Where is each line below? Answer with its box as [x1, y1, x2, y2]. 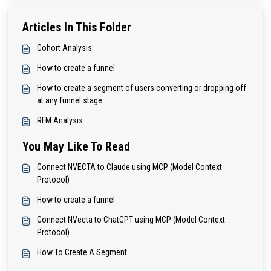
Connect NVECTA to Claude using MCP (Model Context [37, 162, 222, 172]
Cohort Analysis [37, 43, 92, 53]
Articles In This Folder [22, 20, 131, 35]
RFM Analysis [37, 116, 83, 126]
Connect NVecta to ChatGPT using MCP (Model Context [37, 215, 225, 225]
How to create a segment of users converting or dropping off [37, 83, 246, 93]
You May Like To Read [22, 139, 130, 154]
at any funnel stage [37, 96, 102, 106]
